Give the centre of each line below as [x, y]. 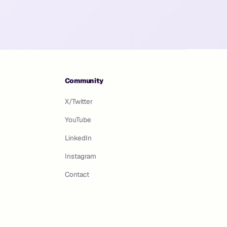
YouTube [78, 120]
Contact [77, 174]
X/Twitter [79, 101]
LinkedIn [78, 138]
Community [84, 81]
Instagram [80, 156]
